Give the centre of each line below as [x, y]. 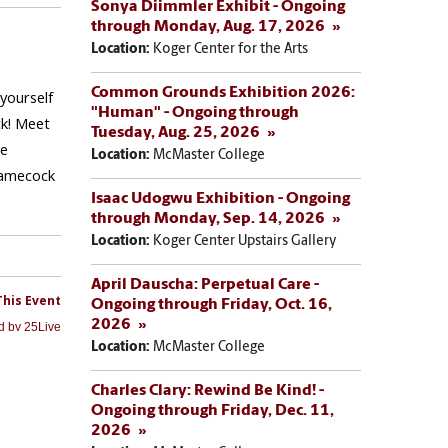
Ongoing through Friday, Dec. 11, [213, 411]
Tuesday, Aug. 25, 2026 [176, 133]
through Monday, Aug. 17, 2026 [208, 27]
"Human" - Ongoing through [195, 113]
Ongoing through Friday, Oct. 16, [212, 305]
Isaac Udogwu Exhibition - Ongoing [221, 199]
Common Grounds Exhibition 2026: [223, 93]
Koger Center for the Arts [231, 50]
